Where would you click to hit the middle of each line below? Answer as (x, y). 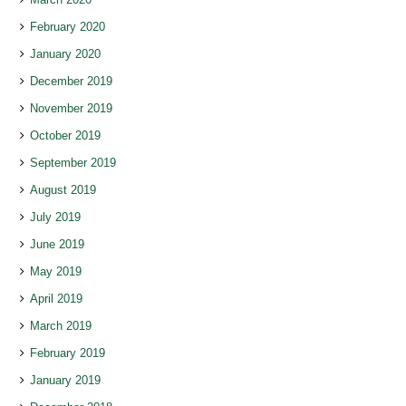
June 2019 (57, 245)
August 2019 (63, 190)
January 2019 (65, 381)
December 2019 (71, 82)
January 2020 (65, 54)
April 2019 (56, 299)
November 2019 (71, 109)
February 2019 (68, 353)
